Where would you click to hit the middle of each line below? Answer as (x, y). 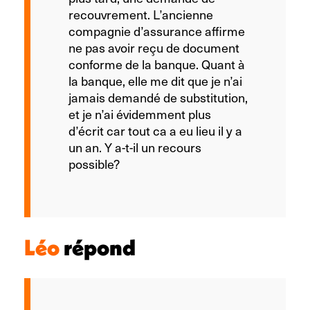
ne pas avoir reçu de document (154, 47)
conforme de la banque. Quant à (157, 64)
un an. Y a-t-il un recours (135, 147)
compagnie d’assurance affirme (157, 30)
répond (100, 247)
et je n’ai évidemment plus (140, 113)
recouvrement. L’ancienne (141, 14)
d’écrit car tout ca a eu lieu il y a (155, 130)
